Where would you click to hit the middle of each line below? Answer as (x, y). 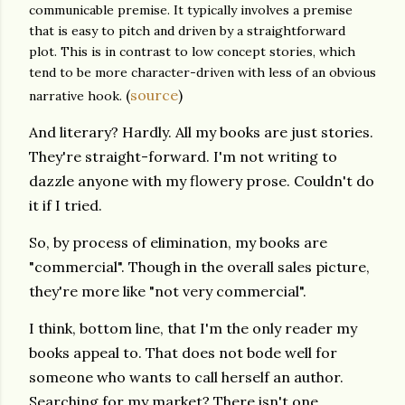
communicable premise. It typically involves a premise (191, 10)
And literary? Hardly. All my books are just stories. (201, 132)
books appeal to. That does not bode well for (183, 353)
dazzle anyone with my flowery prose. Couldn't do (202, 181)
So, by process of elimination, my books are (178, 242)
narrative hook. (77, 96)
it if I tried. (67, 205)
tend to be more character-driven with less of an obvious (202, 72)
